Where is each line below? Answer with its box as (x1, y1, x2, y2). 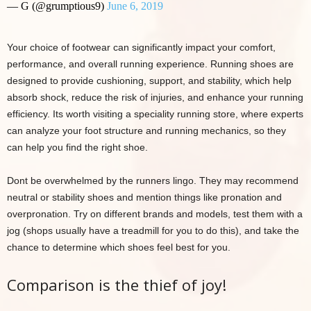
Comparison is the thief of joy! (7, 274, 226, 295)
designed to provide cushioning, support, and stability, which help (7, 75, 292, 86)
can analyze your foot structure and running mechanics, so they (7, 125, 286, 136)
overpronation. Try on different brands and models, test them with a (7, 208, 303, 219)
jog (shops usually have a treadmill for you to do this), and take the (7, 225, 299, 236)
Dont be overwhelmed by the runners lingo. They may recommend (7, 175, 299, 186)
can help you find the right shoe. (7, 142, 148, 153)
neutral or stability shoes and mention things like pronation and (7, 192, 282, 203)
